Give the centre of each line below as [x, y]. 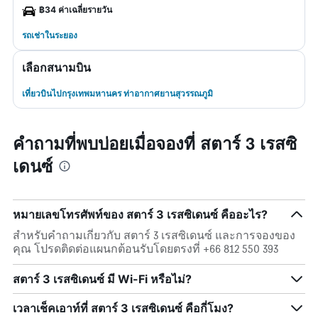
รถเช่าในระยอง [50, 35]
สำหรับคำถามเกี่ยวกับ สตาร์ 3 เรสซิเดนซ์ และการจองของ [154, 235]
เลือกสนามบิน [56, 68]
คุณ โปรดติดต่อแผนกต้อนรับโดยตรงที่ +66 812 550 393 [146, 249]
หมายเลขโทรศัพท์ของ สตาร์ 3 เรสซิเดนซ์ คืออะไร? [140, 214]
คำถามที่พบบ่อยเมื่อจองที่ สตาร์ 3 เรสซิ [155, 143]
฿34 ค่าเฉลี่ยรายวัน [76, 10]
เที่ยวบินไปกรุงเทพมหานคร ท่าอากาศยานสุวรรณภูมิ [117, 93]
